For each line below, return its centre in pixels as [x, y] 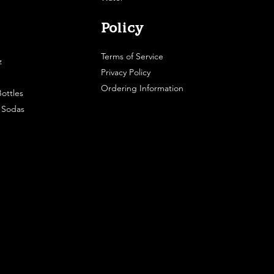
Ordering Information [142, 88]
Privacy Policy [127, 72]
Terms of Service [133, 57]
